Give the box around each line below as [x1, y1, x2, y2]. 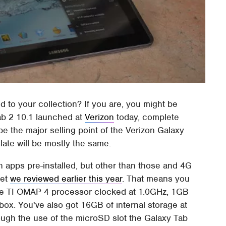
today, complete [114, 111, 180, 123]
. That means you [122, 173, 190, 185]
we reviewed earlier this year [10, 173, 123, 185]
